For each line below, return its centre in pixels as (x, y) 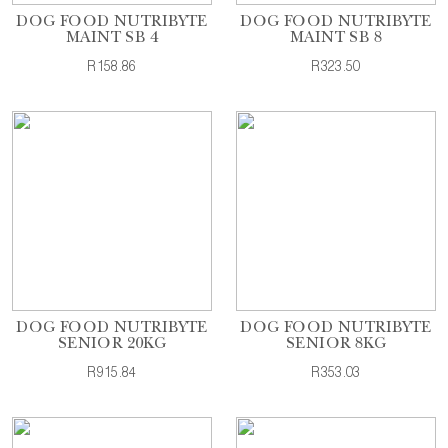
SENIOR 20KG (112, 345)
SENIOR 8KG (335, 345)
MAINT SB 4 (111, 39)
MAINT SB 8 (335, 39)
